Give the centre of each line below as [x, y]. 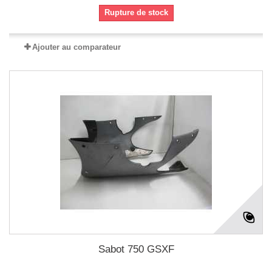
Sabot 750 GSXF [136, 249]
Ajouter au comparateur [76, 47]
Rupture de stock [136, 12]
